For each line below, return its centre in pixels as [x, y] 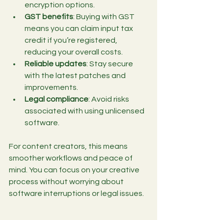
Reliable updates [55, 64]
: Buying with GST [105, 16]
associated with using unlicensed [85, 111]
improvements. [51, 87]
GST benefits [49, 16]
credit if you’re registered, [72, 40]
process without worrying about [67, 181]
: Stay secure [110, 64]
